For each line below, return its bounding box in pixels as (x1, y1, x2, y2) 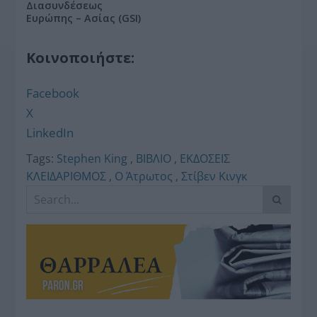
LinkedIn (26, 124, 74, 141)
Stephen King (57, 150, 128, 166)
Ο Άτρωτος (115, 168, 173, 184)
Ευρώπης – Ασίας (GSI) (26, 11, 142, 25)
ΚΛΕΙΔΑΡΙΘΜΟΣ (26, 168, 107, 184)
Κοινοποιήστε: (26, 48, 135, 67)
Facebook (26, 84, 80, 101)
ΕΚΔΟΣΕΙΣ (180, 150, 231, 166)
